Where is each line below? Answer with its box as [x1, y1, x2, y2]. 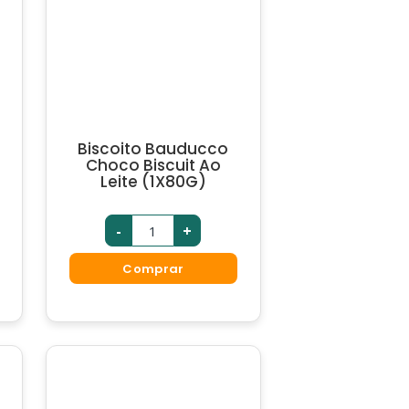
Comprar [122, 259, 184, 278]
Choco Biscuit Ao [85, 154, 221, 176]
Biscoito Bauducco [78, 138, 229, 160]
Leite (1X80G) [100, 171, 206, 193]
